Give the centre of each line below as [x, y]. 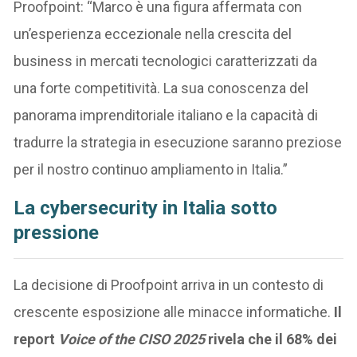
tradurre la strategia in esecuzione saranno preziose [178, 142]
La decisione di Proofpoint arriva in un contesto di [169, 284]
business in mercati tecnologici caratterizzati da [166, 61]
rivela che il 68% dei [271, 339]
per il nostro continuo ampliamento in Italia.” [151, 169]
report [36, 339]
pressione [57, 232]
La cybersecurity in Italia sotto [146, 208]
